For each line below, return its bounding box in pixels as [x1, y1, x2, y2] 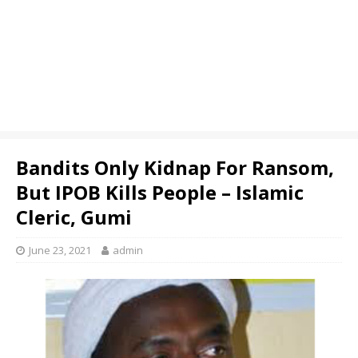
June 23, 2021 [29, 243, 91, 257]
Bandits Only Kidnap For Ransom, [16, 154, 334, 181]
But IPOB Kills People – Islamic [16, 179, 304, 205]
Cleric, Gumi [16, 204, 132, 230]
